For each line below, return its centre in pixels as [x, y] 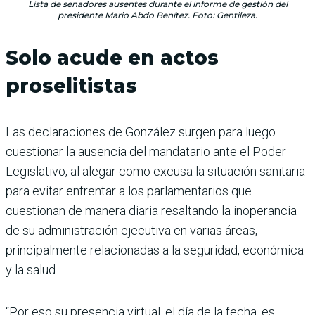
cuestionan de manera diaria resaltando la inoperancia [151, 210]
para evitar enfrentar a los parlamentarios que [129, 191]
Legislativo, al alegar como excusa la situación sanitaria [155, 171]
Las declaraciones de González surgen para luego [141, 131]
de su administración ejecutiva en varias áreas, [131, 230]
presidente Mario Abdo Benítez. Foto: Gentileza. [157, 15]
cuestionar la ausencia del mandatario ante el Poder [146, 151]
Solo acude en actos [112, 57]
